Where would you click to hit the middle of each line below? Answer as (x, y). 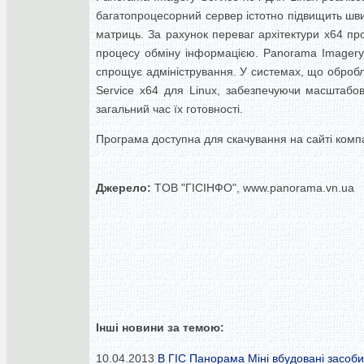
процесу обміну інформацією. (178, 53)
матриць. (120, 34)
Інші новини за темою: (160, 327)
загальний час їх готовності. (169, 109)
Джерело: (123, 188)
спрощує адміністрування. (166, 71)
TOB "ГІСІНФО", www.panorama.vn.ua (253, 188)
